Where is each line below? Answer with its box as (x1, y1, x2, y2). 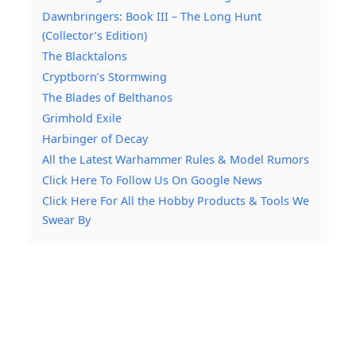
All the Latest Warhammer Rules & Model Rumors (42, 152, 309, 168)
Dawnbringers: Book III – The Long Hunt (42, 9, 261, 25)
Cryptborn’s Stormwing (42, 69, 167, 85)
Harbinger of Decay (42, 131, 148, 147)
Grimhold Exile (42, 110, 122, 126)
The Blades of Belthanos (42, 90, 172, 106)
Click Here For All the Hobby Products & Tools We (42, 193, 309, 209)
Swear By (42, 212, 91, 228)
